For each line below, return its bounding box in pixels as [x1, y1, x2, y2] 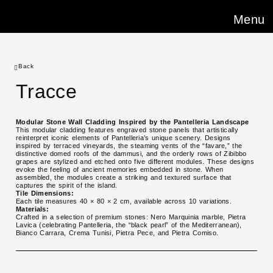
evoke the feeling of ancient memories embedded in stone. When [16, 165, 224, 173]
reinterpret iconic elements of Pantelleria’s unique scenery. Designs [16, 133, 231, 141]
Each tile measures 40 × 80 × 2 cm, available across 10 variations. [16, 197, 232, 205]
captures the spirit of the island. [16, 181, 118, 189]
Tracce [16, 80, 77, 103]
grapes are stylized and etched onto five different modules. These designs [16, 157, 254, 165]
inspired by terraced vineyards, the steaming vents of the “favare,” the [16, 141, 243, 149]
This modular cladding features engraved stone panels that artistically [16, 126, 238, 133]
